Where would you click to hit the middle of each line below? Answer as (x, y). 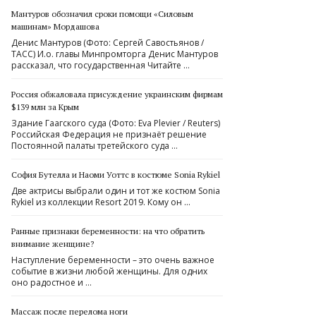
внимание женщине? (53, 244)
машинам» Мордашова (55, 26)
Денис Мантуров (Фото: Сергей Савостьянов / (108, 43)
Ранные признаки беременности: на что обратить (108, 231)
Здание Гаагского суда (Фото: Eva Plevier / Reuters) (116, 123)
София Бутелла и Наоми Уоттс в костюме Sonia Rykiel (116, 175)
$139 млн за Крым (45, 107)
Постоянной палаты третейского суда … (95, 146)
